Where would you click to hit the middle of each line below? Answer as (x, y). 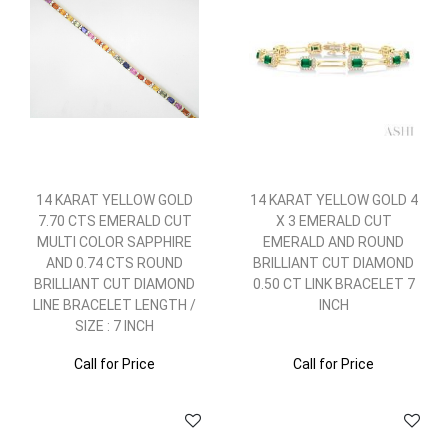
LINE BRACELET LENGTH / (114, 305)
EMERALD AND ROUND (333, 242)
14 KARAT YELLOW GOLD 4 (333, 200)
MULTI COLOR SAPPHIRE (114, 242)
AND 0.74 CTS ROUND (114, 263)
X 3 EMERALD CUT (333, 221)
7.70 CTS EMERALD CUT (114, 221)
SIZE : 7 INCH (114, 326)
